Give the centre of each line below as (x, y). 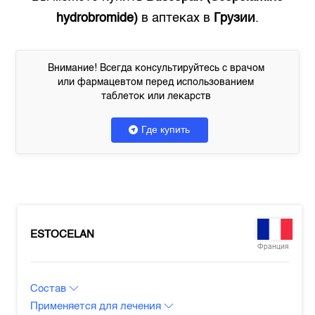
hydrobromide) (97, 18)
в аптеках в (176, 18)
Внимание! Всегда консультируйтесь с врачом (156, 68)
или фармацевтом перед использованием (156, 82)
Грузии (234, 18)
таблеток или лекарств (156, 96)
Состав (50, 289)
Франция (273, 247)
